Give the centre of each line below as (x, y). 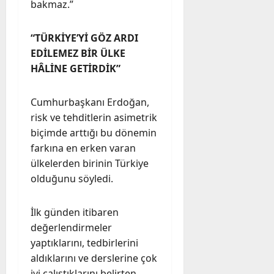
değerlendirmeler (71, 227)
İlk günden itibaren (75, 212)
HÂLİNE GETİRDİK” (76, 68)
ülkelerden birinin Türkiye (90, 163)
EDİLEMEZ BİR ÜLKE (78, 53)
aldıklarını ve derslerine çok (94, 258)
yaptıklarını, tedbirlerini (84, 243)
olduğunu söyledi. (72, 178)
